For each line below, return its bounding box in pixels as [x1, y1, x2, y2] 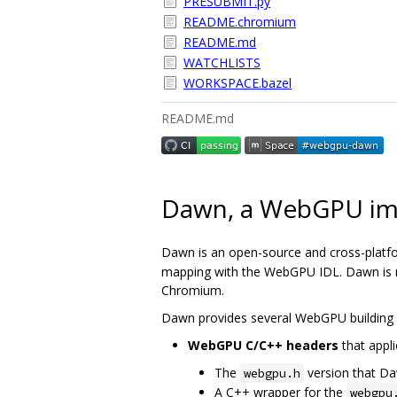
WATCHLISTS [183, 54, 261, 71]
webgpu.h [244, 364, 300, 381]
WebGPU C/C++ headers [188, 336, 339, 354]
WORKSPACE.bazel [183, 74, 292, 91]
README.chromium [183, 13, 296, 30]
